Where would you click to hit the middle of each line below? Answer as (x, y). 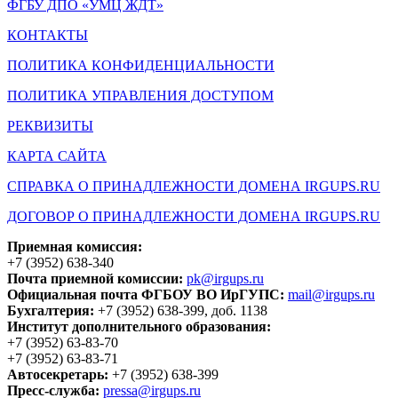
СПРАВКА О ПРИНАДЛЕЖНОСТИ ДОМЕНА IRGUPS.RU (194, 186)
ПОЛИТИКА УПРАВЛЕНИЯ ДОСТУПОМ (140, 95)
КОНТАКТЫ (48, 35)
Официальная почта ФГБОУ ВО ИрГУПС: (147, 294)
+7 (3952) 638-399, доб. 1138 (183, 310)
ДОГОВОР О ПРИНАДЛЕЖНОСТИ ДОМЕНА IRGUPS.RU (194, 216)
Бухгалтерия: (52, 310)
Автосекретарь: (58, 374)
